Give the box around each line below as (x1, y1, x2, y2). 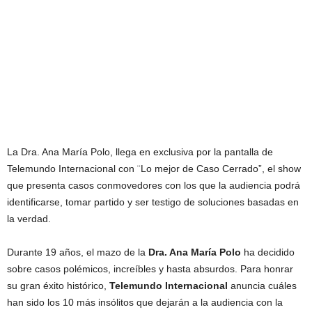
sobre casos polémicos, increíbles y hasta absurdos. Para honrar (7, 263, 293, 274)
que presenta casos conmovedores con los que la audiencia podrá (7, 180, 300, 191)
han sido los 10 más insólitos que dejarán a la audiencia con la (7, 297, 283, 308)
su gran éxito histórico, (7, 280, 109, 291)
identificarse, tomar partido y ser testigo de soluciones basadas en (7, 196, 299, 208)
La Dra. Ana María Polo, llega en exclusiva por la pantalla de (7, 146, 273, 157)
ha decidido (241, 247, 295, 258)
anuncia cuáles (228, 280, 297, 291)
